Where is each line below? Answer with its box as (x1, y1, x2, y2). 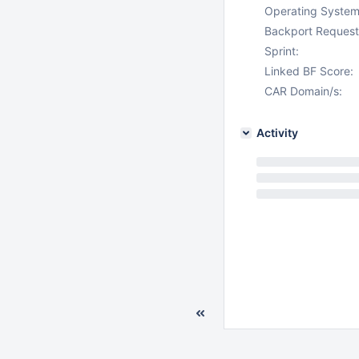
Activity (256, 126, 298, 139)
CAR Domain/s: (264, 84, 342, 98)
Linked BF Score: (264, 64, 353, 78)
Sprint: (264, 44, 299, 58)
